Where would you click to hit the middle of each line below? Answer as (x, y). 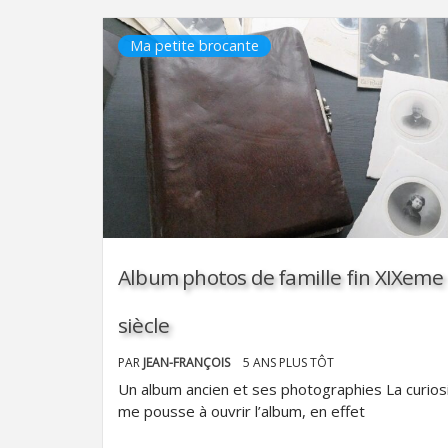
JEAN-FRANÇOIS (188, 362)
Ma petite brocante (194, 45)
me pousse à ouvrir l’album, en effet (241, 411)
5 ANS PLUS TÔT (288, 362)
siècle (144, 325)
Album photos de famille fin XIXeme (280, 277)
